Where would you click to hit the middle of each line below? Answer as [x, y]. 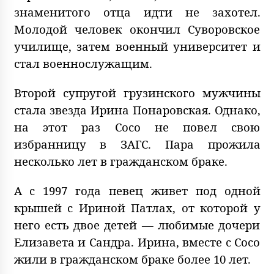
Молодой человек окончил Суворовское [137, 29]
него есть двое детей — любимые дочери [137, 224]
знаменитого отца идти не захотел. [137, 12]
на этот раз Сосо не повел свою [137, 127]
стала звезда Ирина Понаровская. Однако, [137, 109]
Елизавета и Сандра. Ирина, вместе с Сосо [137, 242]
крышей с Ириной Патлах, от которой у [137, 207]
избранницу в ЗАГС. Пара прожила [137, 144]
